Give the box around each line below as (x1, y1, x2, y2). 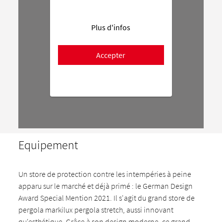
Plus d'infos (91, 22, 131, 32)
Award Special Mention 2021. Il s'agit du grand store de (18, 193, 195, 203)
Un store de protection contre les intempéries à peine (18, 169, 192, 179)
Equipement (18, 137, 78, 153)
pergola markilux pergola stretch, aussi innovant (18, 205, 174, 215)
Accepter (96, 50, 126, 60)
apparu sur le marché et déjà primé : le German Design (18, 181, 193, 191)
